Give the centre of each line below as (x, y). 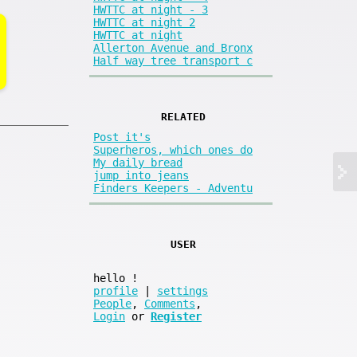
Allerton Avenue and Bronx (173, 47)
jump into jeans (141, 176)
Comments (170, 304)
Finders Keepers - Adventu (173, 188)
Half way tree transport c (173, 60)
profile (116, 291)
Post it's (122, 137)
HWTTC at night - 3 (151, 9)
